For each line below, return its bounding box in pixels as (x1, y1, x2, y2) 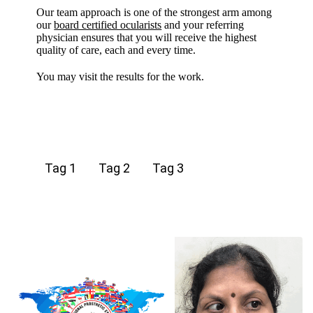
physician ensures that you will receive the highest (36, 31, 257, 43)
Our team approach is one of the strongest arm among (36, 6, 272, 18)
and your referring (161, 18, 245, 31)
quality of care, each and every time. (36, 43, 196, 56)
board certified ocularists (54, 18, 162, 31)
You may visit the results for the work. (36, 70, 205, 82)
